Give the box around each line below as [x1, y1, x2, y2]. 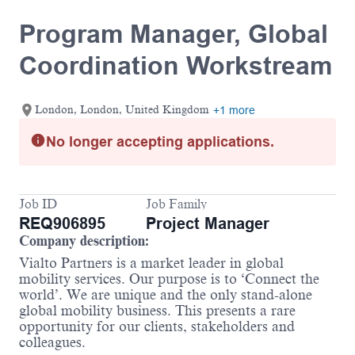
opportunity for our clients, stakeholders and [19, 319, 295, 335]
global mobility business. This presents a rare [19, 303, 296, 319]
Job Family [146, 197, 207, 212]
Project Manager [146, 214, 269, 234]
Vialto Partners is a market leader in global [19, 255, 284, 272]
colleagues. [19, 334, 86, 351]
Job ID [19, 197, 57, 212]
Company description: [19, 233, 149, 250]
